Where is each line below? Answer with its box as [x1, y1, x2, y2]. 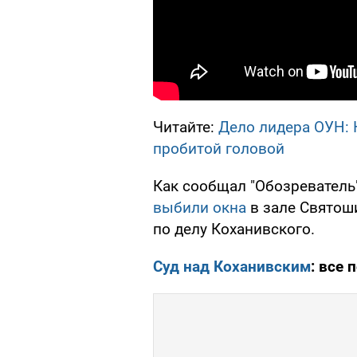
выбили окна [153, 198, 246, 218]
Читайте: [153, 118, 218, 137]
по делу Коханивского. [153, 220, 315, 239]
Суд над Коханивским [153, 257, 311, 277]
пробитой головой [153, 139, 284, 159]
